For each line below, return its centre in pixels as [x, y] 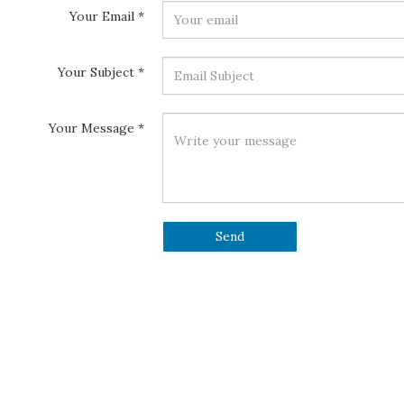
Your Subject [96, 72]
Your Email [102, 16]
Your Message [92, 128]
